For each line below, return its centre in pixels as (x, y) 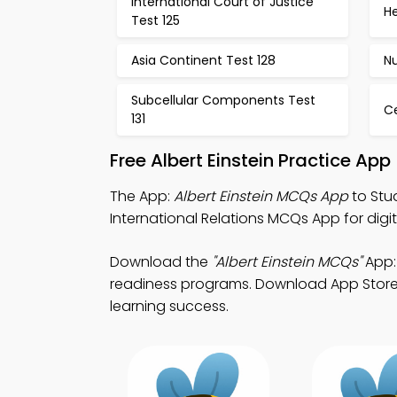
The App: (142, 196)
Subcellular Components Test (223, 100)
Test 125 (156, 20)
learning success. (169, 306)
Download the (161, 262)
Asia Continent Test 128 (203, 60)
